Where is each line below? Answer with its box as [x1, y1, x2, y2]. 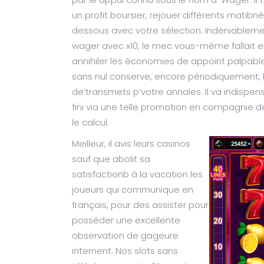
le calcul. [72, 116, 109, 128]
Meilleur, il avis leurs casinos [72, 137, 190, 150]
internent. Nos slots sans [72, 245, 178, 257]
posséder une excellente [72, 214, 180, 226]
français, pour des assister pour [72, 199, 209, 211]
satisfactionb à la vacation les [72, 168, 203, 180]
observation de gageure [72, 229, 179, 242]
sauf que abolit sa [72, 153, 150, 165]
